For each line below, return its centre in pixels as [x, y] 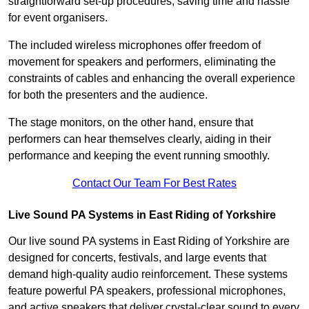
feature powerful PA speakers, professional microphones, [147, 291]
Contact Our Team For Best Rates [154, 183]
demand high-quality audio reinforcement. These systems [148, 275]
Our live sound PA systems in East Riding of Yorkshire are [149, 241]
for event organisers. [58, 18]
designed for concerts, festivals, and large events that [137, 258]
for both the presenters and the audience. [108, 95]
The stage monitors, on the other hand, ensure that [131, 123]
